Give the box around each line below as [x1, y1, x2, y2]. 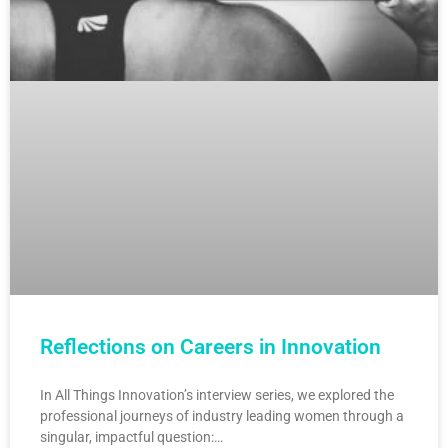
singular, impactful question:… [40, 429, 223, 446]
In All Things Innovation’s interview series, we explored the [40, 387, 394, 404]
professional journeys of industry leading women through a [40, 408, 404, 425]
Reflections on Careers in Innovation [40, 335, 381, 360]
